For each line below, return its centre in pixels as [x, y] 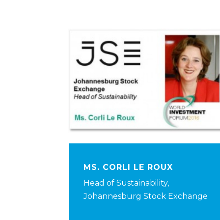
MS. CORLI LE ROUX [128, 167]
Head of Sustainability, [126, 183]
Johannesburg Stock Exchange [146, 196]
